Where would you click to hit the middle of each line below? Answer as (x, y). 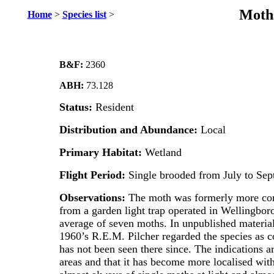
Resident (114, 107)
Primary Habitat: (100, 152)
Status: (77, 107)
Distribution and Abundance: (130, 130)
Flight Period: (94, 175)
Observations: (94, 198)
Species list (84, 14)
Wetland (161, 152)
